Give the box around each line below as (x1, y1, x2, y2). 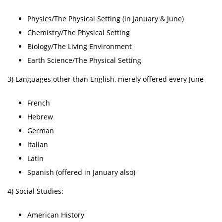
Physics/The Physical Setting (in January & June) (27, 14, 184, 23)
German (27, 126, 54, 135)
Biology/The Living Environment (27, 42, 132, 51)
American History (27, 210, 84, 220)
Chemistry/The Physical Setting (27, 28, 130, 37)
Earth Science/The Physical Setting (27, 55, 141, 65)
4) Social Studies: (7, 186, 63, 196)
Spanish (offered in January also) (27, 167, 135, 177)
